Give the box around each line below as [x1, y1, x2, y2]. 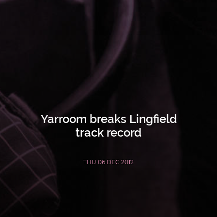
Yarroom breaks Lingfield [40, 111, 177, 126]
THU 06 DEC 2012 [83, 158, 134, 166]
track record [76, 125, 141, 139]
